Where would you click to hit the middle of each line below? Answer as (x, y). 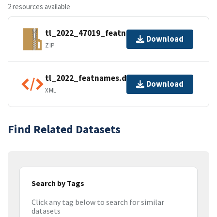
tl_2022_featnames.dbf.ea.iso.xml (110, 78)
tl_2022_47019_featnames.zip (102, 33)
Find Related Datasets (64, 129)
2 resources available (39, 6)
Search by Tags (58, 183)
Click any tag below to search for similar (98, 202)
